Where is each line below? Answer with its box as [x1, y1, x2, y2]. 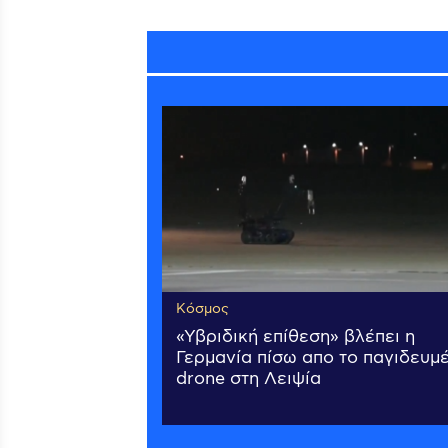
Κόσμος [176, 300, 229, 319]
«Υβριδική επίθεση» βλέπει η [176, 326, 415, 349]
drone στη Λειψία [176, 368, 321, 391]
